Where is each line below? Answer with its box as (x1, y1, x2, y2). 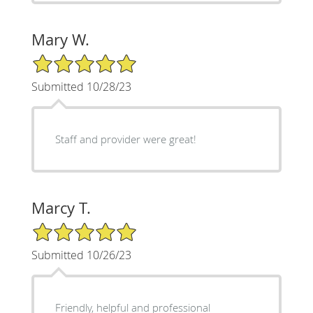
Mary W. (31, 29, 89, 50)
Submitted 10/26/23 (31, 247, 131, 263)
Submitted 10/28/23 (31, 79, 131, 95)
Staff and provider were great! (54, 132, 196, 147)
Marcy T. (31, 198, 91, 219)
